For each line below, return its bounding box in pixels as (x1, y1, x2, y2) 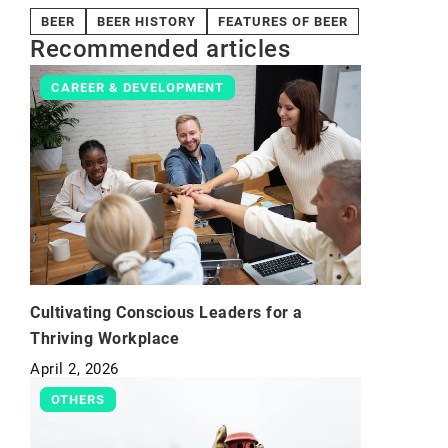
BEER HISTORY (97, 14, 196, 29)
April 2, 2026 (30, 360, 119, 379)
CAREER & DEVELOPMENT (51, 80, 224, 95)
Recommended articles (30, 35, 290, 63)
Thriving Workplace (30, 329, 179, 349)
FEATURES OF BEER (218, 14, 348, 29)
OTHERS (51, 392, 105, 408)
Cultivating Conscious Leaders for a (30, 303, 303, 323)
